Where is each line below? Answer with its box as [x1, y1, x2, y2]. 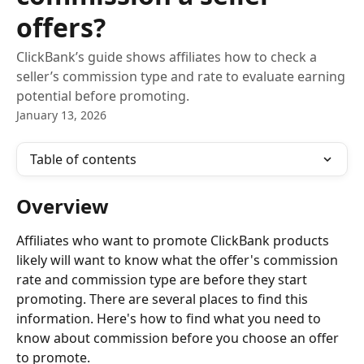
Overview [16, 193, 109, 219]
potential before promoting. [16, 87, 189, 105]
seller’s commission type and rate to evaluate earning [16, 67, 345, 85]
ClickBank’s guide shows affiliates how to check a [16, 48, 317, 66]
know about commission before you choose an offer [16, 329, 342, 347]
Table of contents [30, 150, 136, 168]
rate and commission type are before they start [16, 271, 310, 288]
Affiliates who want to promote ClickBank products [16, 232, 332, 249]
